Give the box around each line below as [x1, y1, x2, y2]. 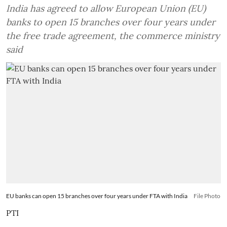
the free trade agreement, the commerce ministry [6, 30, 220, 42]
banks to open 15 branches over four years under [6, 16, 215, 28]
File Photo [194, 192, 220, 200]
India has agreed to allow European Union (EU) [6, 3, 206, 14]
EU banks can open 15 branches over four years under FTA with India [6, 192, 187, 200]
